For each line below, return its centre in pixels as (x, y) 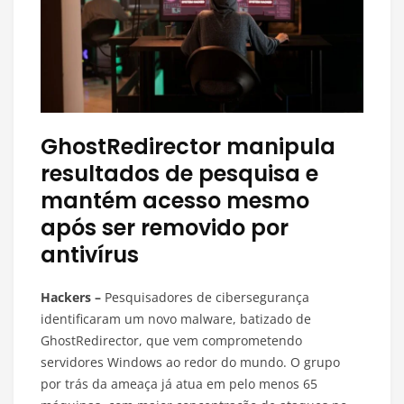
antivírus (90, 255)
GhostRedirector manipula (188, 147)
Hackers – (71, 298)
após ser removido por (165, 228)
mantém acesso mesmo (175, 201)
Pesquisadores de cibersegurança (205, 298)
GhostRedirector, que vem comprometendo (171, 341)
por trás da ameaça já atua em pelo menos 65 (179, 384)
